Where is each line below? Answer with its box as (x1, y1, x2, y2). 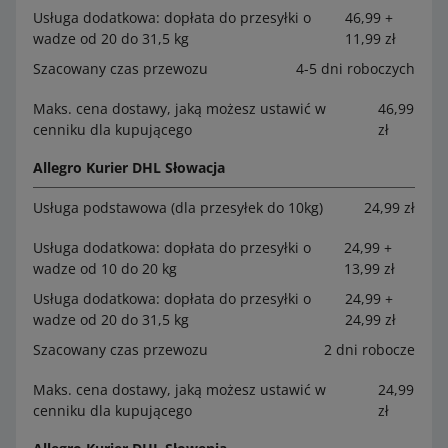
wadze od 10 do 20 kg (33, 258, 177, 278)
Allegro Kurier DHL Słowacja (33, 157, 225, 177)
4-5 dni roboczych (296, 58, 415, 78)
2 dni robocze (324, 339, 415, 359)
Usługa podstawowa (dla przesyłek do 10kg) (33, 197, 323, 217)
